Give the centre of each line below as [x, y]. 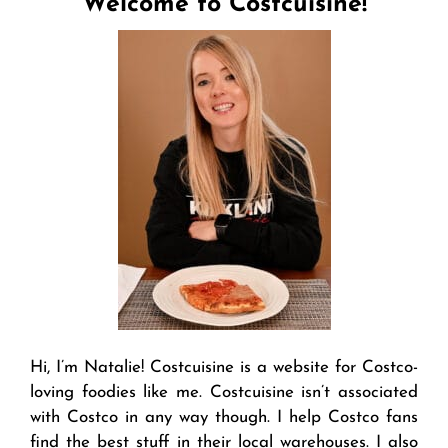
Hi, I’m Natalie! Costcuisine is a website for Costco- [224, 368]
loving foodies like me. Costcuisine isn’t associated [224, 393]
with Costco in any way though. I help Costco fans [224, 418]
